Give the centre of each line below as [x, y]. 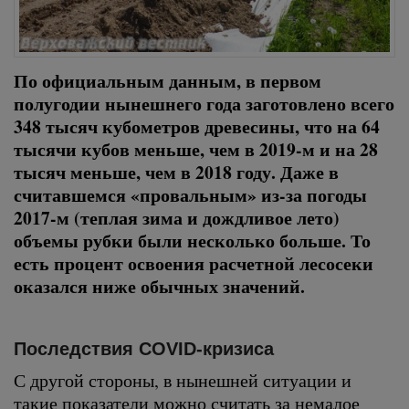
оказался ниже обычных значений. [159, 286]
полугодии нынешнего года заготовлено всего [204, 103]
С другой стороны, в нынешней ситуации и [183, 379]
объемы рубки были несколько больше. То [192, 240]
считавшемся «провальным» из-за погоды [190, 194]
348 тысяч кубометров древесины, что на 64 [197, 126]
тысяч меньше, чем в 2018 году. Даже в [176, 172]
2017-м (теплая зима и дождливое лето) [177, 217]
